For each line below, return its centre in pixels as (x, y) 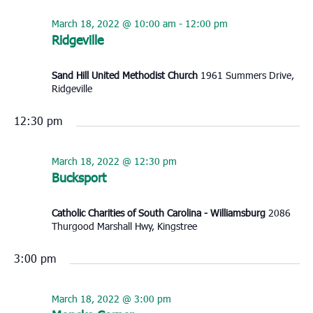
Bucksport (79, 177)
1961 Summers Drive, (247, 75)
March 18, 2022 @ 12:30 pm (114, 161)
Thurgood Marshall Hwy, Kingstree (124, 226)
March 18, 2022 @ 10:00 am (114, 24)
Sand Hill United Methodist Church (126, 75)
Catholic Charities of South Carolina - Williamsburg (160, 213)
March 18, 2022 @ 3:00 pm (111, 299)
